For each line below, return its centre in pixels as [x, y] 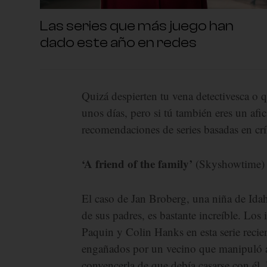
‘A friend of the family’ [139, 163]
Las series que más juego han [137, 26]
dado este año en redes [119, 42]
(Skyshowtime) [230, 163]
